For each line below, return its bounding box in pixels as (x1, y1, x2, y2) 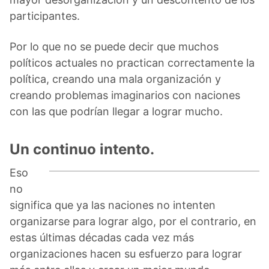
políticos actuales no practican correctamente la (10, 56, 255, 69)
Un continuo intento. (10, 140, 154, 158)
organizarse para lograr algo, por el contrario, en (10, 214, 256, 228)
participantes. (10, 9, 80, 22)
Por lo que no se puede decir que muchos (10, 40, 219, 53)
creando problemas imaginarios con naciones (10, 88, 240, 101)
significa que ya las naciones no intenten (10, 198, 216, 211)
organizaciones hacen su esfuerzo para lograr (10, 247, 242, 260)
